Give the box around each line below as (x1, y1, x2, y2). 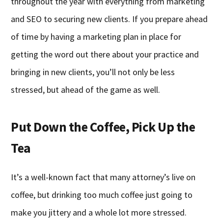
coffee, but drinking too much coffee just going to (11, 189, 193, 201)
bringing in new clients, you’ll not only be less (11, 66, 175, 78)
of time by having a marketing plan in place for (11, 31, 182, 43)
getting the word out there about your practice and (11, 49, 199, 60)
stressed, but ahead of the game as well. (11, 84, 161, 96)
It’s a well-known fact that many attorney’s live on (11, 171, 196, 183)
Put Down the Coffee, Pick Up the (11, 118, 195, 136)
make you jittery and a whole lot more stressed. (11, 207, 187, 219)
